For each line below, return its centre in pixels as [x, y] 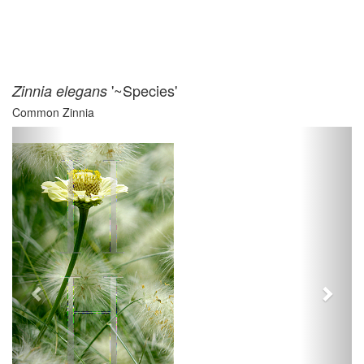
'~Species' [142, 90]
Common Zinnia [53, 112]
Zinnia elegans [60, 91]
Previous [68, 137]
